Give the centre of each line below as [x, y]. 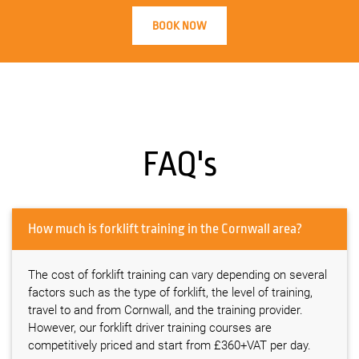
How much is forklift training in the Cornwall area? [262, 229]
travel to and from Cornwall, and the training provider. [165, 311]
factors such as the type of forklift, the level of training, [170, 293]
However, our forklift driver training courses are [150, 328]
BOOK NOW [179, 26]
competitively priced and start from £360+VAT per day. [169, 346]
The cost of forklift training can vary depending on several [177, 275]
